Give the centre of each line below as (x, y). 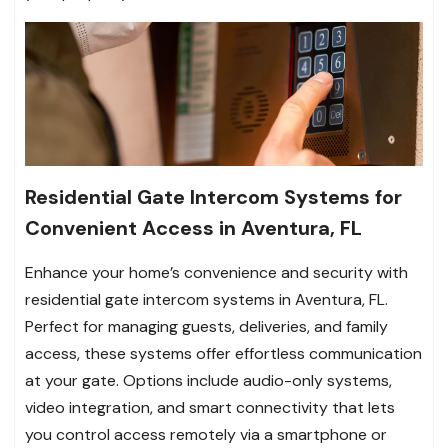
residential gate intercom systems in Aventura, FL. (206, 300)
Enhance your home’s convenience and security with (216, 273)
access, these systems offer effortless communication (223, 354)
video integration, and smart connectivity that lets (210, 408)
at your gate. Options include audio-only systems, (208, 381)
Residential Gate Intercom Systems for (213, 197)
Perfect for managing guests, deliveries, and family (206, 327)
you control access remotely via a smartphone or (206, 435)
